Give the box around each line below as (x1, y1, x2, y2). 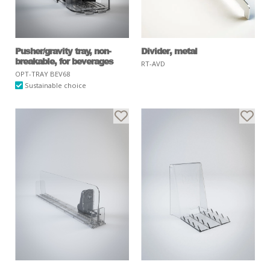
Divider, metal (141, 44, 197, 57)
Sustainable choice (23, 80, 87, 90)
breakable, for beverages (15, 54, 113, 67)
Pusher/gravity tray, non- (15, 44, 111, 57)
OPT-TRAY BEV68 (15, 69, 70, 78)
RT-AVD (141, 58, 165, 68)
